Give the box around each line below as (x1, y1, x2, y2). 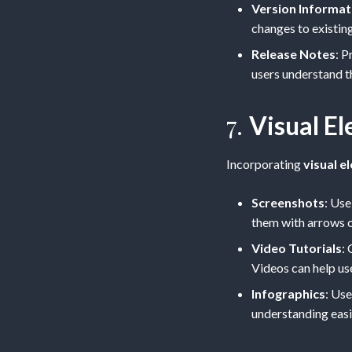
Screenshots (251, 195, 324, 210)
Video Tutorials (251, 240, 342, 255)
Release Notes (251, 46, 335, 61)
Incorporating (226, 156, 303, 171)
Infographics (251, 286, 325, 301)
